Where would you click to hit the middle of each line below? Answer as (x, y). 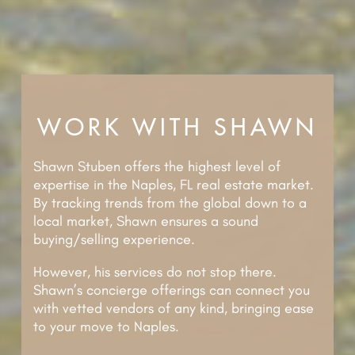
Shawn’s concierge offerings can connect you (171, 290)
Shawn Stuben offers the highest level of (157, 167)
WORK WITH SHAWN (177, 128)
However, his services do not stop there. (155, 272)
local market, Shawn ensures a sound (145, 221)
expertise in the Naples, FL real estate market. (173, 185)
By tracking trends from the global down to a (170, 203)
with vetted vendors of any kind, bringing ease (173, 309)
